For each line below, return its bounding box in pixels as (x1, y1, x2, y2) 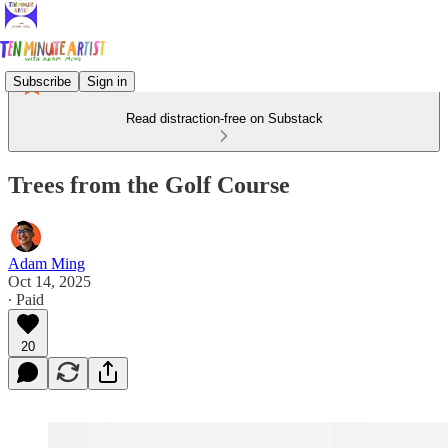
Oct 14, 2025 (8, 272, 91, 290)
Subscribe (13, 73, 71, 89)
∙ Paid (8, 290, 44, 308)
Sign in (87, 73, 127, 89)
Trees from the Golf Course (8, 171, 290, 198)
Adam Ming (8, 254, 85, 272)
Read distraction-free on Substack (125, 111, 323, 126)
